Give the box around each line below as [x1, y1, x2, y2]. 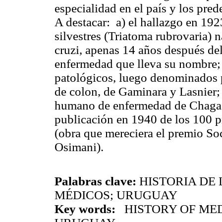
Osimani [55, 140, 97, 154]
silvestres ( [55, 29, 108, 43]
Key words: [55, 202, 115, 216]
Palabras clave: [55, 174, 136, 188]
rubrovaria [156, 29, 208, 43]
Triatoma [108, 29, 153, 43]
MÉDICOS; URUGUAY [55, 188, 177, 202]
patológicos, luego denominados [55, 70, 221, 84]
